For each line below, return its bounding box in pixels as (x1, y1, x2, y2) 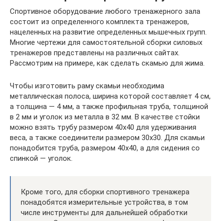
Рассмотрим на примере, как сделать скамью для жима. (10, 59, 205, 68)
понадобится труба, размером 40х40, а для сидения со (10, 144, 200, 153)
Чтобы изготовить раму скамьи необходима (10, 81, 164, 91)
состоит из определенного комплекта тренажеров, (10, 17, 189, 27)
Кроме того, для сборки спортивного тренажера (21, 187, 189, 197)
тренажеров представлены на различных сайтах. (10, 48, 180, 58)
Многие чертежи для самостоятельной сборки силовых (10, 38, 202, 47)
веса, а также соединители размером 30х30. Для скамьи (10, 133, 205, 143)
